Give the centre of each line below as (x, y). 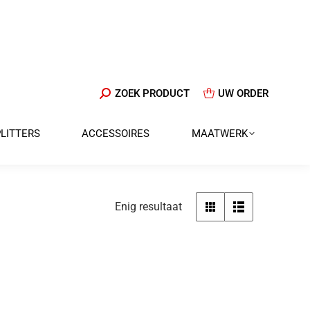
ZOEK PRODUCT (152, 93)
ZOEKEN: (120, 93)
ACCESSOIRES (116, 133)
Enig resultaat (148, 207)
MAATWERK (219, 133)
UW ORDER (243, 93)
